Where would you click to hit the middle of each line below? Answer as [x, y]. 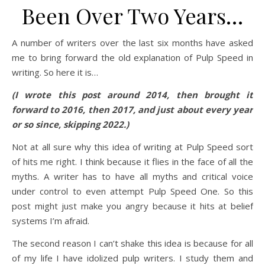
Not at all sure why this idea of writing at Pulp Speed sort [132, 147]
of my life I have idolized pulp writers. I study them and [132, 258]
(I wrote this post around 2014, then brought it [132, 95]
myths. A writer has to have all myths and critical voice [132, 176]
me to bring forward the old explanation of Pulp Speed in [132, 57]
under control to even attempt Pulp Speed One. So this [132, 191]
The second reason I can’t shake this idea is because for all [132, 243]
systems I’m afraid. [51, 221]
